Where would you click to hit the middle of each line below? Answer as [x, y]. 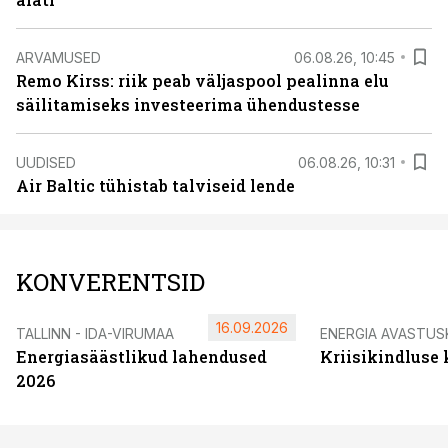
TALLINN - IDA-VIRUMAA [95, 333]
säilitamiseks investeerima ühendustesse [188, 104]
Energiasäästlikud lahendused [141, 356]
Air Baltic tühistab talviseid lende [155, 185]
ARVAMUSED [58, 57]
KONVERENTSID [110, 282]
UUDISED [46, 162]
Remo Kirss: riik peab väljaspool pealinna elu [202, 80]
